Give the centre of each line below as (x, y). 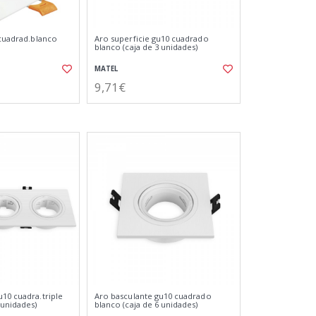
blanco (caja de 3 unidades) (146, 47)
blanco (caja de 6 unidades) (146, 304)
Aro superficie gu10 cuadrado (152, 38)
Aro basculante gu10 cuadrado (153, 296)
